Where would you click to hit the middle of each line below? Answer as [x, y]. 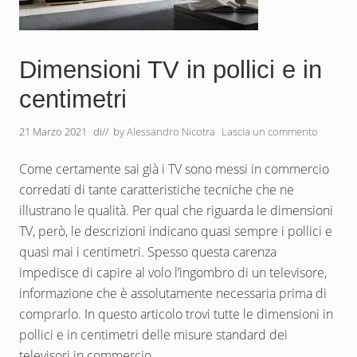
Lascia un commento [270, 131]
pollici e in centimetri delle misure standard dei [153, 335]
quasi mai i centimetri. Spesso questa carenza [148, 252]
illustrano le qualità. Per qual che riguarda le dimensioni [176, 210]
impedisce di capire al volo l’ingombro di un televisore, [173, 273]
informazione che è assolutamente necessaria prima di [173, 293]
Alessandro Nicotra [171, 131]
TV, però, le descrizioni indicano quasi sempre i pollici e [176, 231]
